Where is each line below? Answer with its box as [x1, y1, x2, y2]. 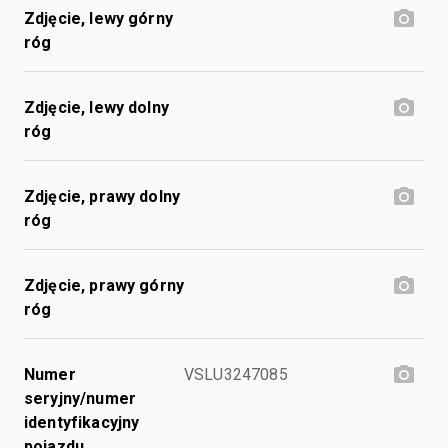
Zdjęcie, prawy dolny [24, 186, 180, 206]
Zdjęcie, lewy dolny [24, 97, 169, 117]
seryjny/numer [24, 388, 136, 408]
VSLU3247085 [184, 364, 288, 384]
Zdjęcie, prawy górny [24, 275, 184, 295]
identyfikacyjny [24, 412, 140, 432]
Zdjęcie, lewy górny [24, 8, 173, 28]
